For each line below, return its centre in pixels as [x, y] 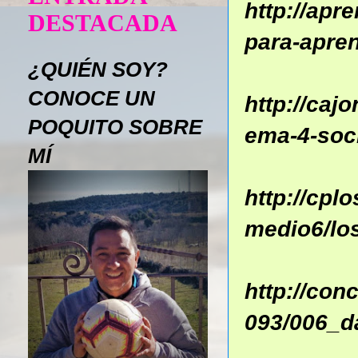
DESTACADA [103, 23]
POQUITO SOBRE [115, 127]
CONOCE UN [91, 98]
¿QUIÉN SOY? [98, 70]
